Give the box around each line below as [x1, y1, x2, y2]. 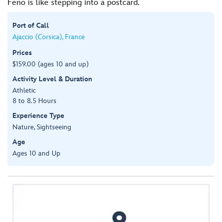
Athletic [12, 86, 36, 95]
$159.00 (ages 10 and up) [12, 59, 89, 68]
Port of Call [12, 21, 49, 30]
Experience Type [12, 111, 64, 120]
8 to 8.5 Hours [12, 96, 56, 105]
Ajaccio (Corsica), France [12, 32, 85, 41]
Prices [12, 48, 32, 57]
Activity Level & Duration [12, 74, 92, 83]
